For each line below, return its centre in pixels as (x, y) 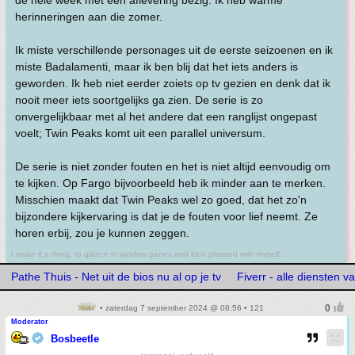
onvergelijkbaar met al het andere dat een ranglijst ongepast (166, 116)
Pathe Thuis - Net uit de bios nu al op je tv (116, 277)
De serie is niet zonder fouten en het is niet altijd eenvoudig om (173, 166)
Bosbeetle (75, 339)
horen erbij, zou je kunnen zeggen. (102, 233)
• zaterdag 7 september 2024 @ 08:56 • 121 (181, 308)
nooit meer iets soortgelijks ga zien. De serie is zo (139, 100)
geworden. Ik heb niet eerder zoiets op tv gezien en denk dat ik (173, 83)
